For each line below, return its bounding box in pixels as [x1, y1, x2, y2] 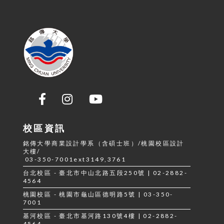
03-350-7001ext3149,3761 [22, 155, 126, 163]
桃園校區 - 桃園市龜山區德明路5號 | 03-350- [22, 190, 173, 198]
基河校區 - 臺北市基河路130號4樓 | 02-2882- [22, 212, 178, 220]
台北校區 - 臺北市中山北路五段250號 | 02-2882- [22, 169, 187, 177]
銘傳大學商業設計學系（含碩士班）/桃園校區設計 [22, 139, 184, 147]
